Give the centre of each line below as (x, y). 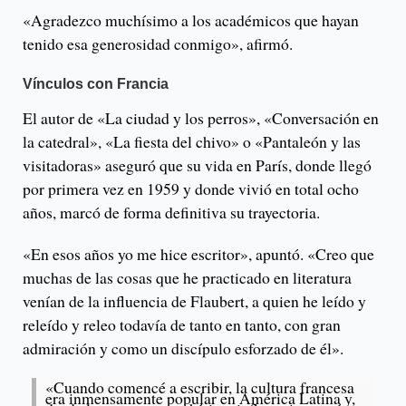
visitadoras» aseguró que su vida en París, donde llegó (197, 165)
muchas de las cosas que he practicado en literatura (187, 278)
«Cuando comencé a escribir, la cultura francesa (200, 387)
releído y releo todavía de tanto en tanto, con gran (182, 325)
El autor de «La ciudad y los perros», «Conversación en (201, 118)
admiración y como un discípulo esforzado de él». (183, 348)
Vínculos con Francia (96, 84)
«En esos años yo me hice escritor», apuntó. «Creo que (198, 254)
